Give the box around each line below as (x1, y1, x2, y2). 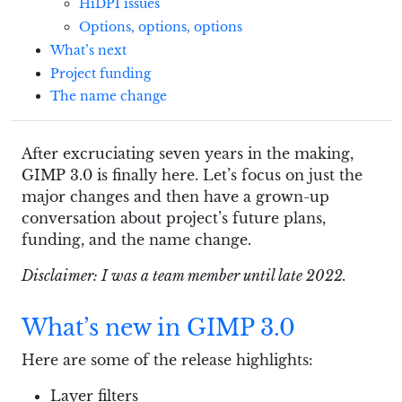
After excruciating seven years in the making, (22, 144, 354, 163)
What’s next (50, 41, 127, 58)
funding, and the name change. (22, 231, 251, 249)
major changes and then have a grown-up (22, 188, 329, 206)
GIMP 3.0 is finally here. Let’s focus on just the (22, 166, 363, 185)
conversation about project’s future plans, (22, 209, 326, 228)
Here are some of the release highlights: (22, 351, 313, 370)
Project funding (50, 65, 151, 82)
